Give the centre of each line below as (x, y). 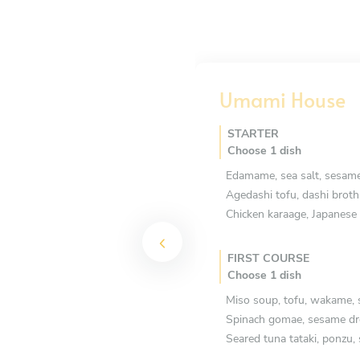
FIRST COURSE (268, 258)
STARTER (253, 133)
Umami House (282, 99)
